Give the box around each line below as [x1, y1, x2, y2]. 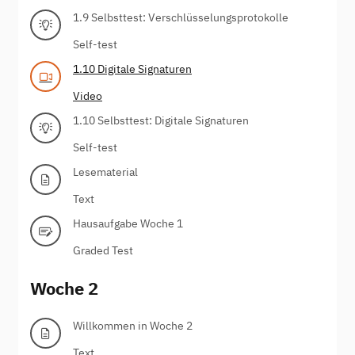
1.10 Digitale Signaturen [73, 61, 192, 76]
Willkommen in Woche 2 [73, 318, 193, 333]
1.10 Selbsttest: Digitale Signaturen [73, 113, 249, 128]
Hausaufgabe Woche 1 [73, 216, 183, 231]
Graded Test [73, 242, 133, 258]
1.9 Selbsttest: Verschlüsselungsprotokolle [73, 10, 288, 25]
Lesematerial [73, 164, 138, 179]
